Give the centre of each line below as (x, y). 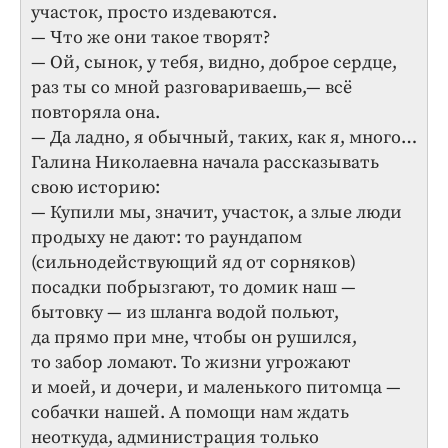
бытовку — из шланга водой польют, (185, 312)
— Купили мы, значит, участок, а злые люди (216, 212)
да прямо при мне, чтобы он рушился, (194, 337)
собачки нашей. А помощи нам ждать (190, 412)
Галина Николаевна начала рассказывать (205, 162)
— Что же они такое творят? (150, 37)
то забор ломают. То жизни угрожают (191, 362)
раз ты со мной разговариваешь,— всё (191, 87)
